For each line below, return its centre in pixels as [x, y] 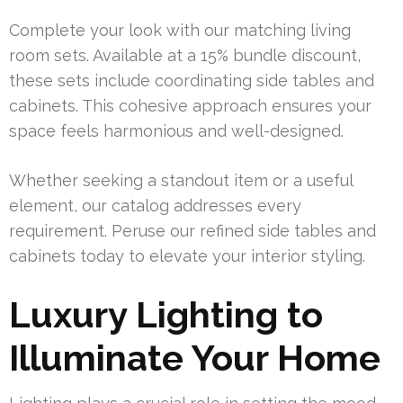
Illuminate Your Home [195, 358]
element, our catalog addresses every [155, 206]
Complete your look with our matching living [180, 31]
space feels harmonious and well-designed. [176, 131]
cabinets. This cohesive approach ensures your [190, 106]
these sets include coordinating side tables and [192, 81]
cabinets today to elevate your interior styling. [187, 256]
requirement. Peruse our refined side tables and [193, 231]
